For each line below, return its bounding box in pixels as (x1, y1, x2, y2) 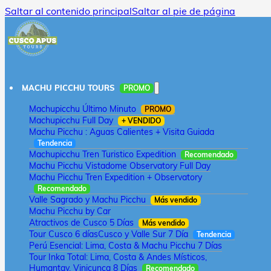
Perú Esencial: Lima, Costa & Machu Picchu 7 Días (29, 240, 222, 251)
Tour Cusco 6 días (29, 229, 98, 240)
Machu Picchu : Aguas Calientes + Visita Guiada (29, 126, 214, 137)
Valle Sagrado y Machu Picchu (29, 194, 146, 205)
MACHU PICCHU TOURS (22, 83, 115, 93)
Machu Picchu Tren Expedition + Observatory (29, 172, 202, 183)
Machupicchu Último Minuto (29, 103, 136, 114)
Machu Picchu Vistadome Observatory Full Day (29, 160, 211, 171)
